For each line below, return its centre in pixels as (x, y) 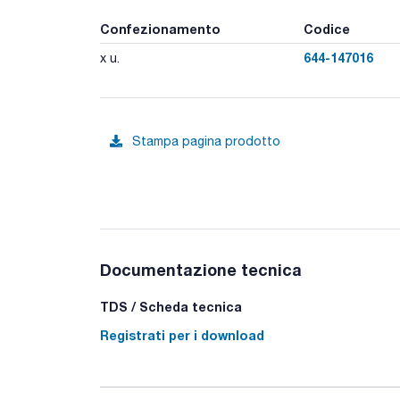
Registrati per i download (182, 335)
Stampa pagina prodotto (206, 141)
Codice (326, 29)
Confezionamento (160, 29)
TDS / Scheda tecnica (171, 306)
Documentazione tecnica (201, 269)
